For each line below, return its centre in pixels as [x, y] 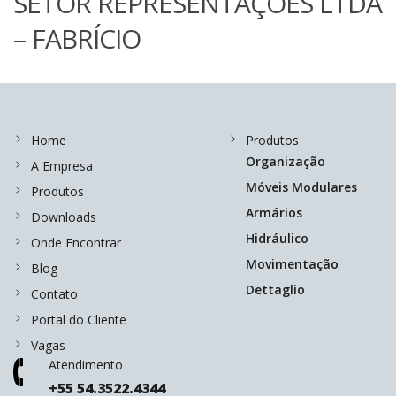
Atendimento [85, 365]
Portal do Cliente [78, 320]
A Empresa [61, 166]
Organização [285, 161]
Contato [54, 294]
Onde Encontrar [76, 243]
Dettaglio [275, 289]
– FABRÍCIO [76, 38]
